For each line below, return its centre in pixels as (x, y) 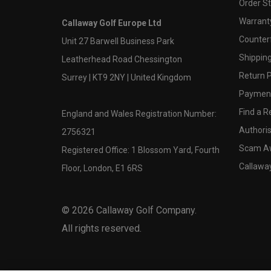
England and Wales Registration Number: (139, 113)
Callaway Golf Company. (145, 210)
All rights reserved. (102, 228)
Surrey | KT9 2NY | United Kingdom (126, 77)
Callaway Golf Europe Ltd (112, 23)
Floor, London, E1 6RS (102, 168)
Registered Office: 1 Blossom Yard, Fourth (141, 150)
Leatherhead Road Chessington (122, 59)
